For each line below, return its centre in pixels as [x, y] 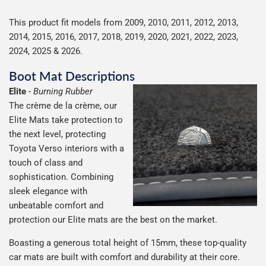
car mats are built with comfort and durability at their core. [124, 257]
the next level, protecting [57, 134]
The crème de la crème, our [63, 106]
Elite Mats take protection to [66, 120]
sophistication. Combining [61, 177]
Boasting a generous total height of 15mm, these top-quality [128, 243]
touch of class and [46, 163]
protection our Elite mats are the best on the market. [113, 220]
